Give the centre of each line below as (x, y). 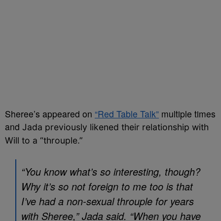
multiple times (187, 114)
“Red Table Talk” (127, 114)
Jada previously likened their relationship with (115, 127)
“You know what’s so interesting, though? (111, 171)
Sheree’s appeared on (50, 114)
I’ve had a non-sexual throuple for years (108, 201)
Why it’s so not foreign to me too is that (107, 186)
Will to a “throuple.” (44, 140)
